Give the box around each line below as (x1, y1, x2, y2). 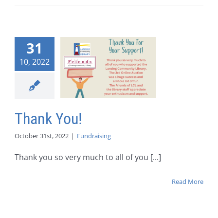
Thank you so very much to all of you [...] (15, 152, 161, 163)
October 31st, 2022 (15, 131, 69, 141)
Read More (172, 177, 203, 186)
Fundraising (77, 131, 111, 141)
